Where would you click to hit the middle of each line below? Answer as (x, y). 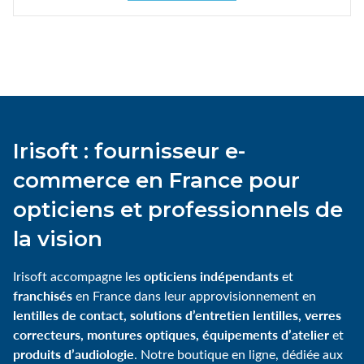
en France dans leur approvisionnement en (194, 295)
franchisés (43, 295)
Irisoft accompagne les (78, 275)
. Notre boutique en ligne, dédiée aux (238, 353)
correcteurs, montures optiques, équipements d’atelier (171, 334)
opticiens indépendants (211, 275)
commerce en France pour (156, 180)
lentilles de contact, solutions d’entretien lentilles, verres (177, 314)
